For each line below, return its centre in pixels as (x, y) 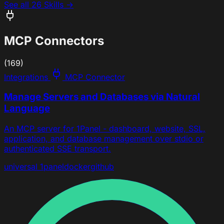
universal (21, 167)
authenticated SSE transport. (57, 149)
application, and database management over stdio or (104, 139)
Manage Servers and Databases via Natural (102, 97)
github (102, 167)
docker (77, 167)
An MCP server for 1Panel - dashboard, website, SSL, (105, 129)
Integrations (26, 77)
